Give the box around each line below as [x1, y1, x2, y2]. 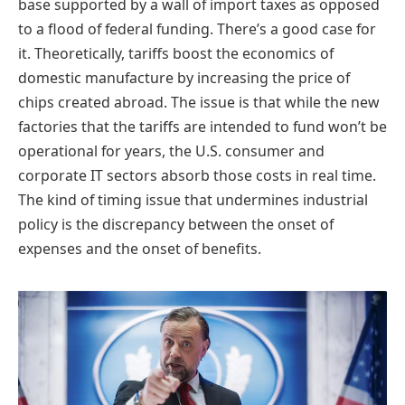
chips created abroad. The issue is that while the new [18, 91, 380, 112]
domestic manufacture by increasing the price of [18, 67, 350, 88]
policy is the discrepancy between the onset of [18, 213, 334, 234]
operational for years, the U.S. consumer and [18, 140, 325, 161]
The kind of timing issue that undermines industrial [18, 189, 368, 210]
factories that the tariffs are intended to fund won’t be [18, 116, 387, 137]
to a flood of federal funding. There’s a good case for [18, 18, 376, 39]
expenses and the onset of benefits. [18, 238, 261, 259]
